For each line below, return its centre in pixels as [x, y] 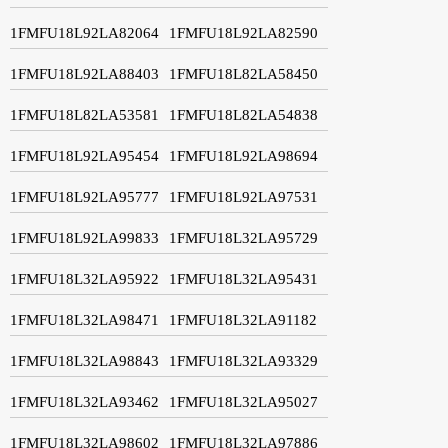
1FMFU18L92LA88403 [84, 73]
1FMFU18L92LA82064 [84, 32]
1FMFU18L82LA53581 [84, 114]
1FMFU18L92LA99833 [84, 237]
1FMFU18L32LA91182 [243, 319]
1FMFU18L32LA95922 [84, 278]
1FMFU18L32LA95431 [243, 278]
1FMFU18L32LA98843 [84, 360]
